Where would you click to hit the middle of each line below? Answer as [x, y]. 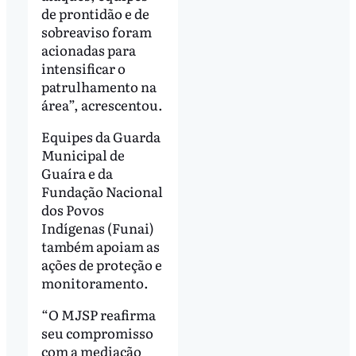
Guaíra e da [77, 173]
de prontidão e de [95, 14]
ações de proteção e [101, 265]
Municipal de [83, 155]
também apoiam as [100, 246]
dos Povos [72, 210]
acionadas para [88, 50]
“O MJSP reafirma [98, 314]
